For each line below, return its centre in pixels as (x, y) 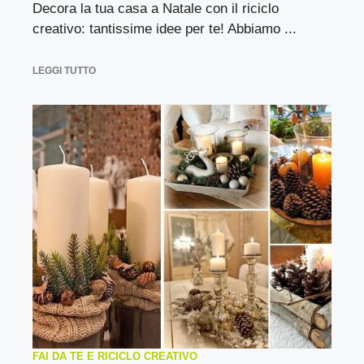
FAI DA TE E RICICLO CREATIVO (115, 356)
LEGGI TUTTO (64, 71)
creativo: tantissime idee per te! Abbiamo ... (165, 28)
